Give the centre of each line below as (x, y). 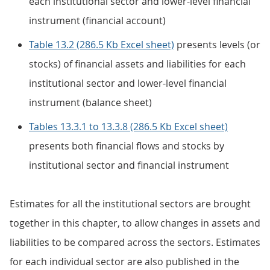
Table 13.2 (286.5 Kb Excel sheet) (102, 45)
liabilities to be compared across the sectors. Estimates (135, 242)
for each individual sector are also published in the (124, 262)
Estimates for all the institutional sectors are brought (130, 204)
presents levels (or (217, 45)
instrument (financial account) (97, 20)
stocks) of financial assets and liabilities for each (137, 64)
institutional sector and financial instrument (129, 165)
